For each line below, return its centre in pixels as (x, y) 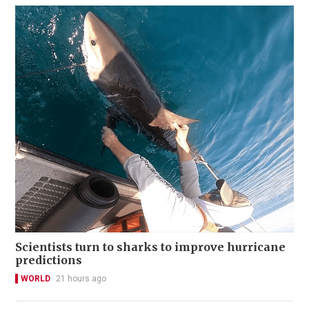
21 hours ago (81, 279)
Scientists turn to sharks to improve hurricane (150, 247)
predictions (49, 260)
